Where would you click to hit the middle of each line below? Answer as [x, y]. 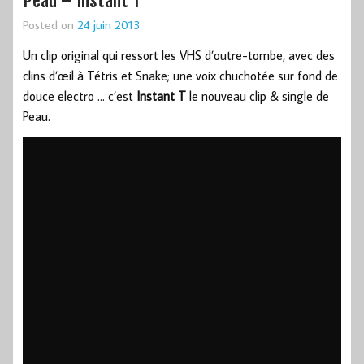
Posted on [50, 25]
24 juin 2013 [108, 25]
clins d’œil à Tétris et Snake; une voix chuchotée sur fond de [180, 76]
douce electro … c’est [80, 96]
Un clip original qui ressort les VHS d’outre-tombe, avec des [179, 56]
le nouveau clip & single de [258, 96]
